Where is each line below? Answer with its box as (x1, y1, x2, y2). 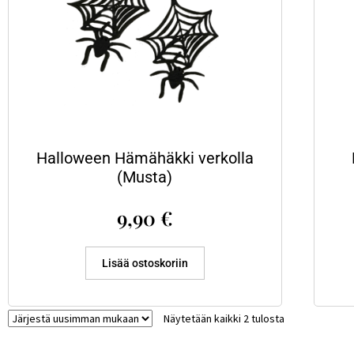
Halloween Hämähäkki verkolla (36, 149, 254, 168)
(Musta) (117, 168, 173, 187)
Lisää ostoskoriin (101, 256, 188, 269)
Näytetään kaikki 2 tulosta (164, 311, 284, 326)
